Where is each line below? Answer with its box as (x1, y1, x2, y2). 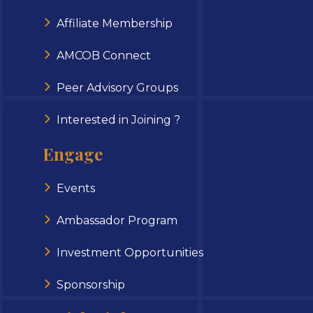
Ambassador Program (56, 213, 177, 227)
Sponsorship (56, 277, 125, 291)
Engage (42, 142, 103, 165)
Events (56, 181, 95, 195)
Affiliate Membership (56, 16, 173, 30)
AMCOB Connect (56, 48, 151, 62)
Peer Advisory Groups (56, 80, 178, 94)
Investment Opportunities (56, 245, 203, 259)
